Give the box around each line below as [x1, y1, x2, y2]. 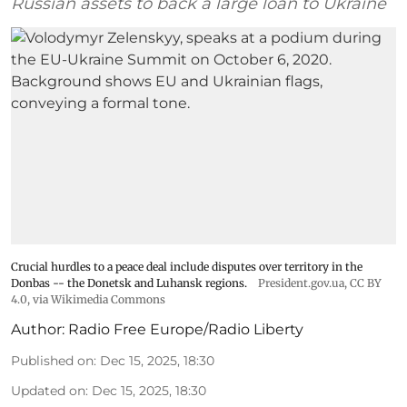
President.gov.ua [258, 275, 344, 290]
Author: [11, 320, 65, 338]
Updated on [11, 382, 85, 399]
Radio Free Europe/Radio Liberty [68, 320, 303, 338]
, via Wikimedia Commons [27, 292, 165, 306]
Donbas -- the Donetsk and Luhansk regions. [11, 275, 247, 290]
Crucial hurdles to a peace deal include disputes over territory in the [11, 259, 362, 273]
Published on [11, 352, 94, 369]
